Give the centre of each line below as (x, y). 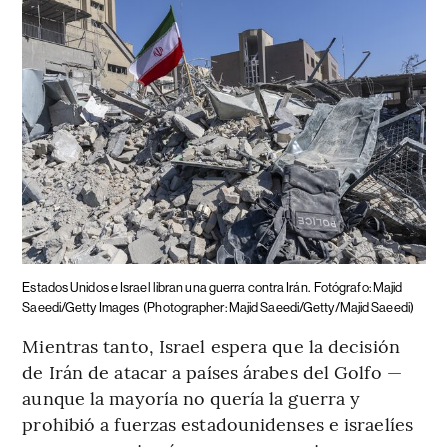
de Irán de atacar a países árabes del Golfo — (212, 371)
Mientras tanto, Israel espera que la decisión (211, 345)
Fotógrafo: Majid (358, 287)
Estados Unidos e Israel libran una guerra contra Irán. (166, 287)
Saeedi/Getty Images (81, 307)
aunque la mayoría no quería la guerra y (191, 397)
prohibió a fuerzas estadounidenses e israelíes (217, 423)
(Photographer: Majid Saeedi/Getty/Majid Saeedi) (278, 307)
